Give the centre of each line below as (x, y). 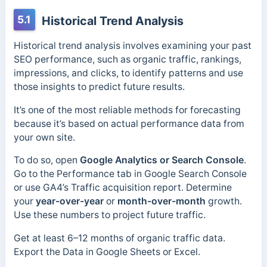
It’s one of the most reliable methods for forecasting (127, 110)
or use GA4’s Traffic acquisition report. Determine (122, 188)
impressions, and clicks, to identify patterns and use (128, 73)
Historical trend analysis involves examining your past (132, 45)
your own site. (44, 137)
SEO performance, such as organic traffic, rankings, (127, 59)
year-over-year (69, 201)
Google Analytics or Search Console (160, 160)
